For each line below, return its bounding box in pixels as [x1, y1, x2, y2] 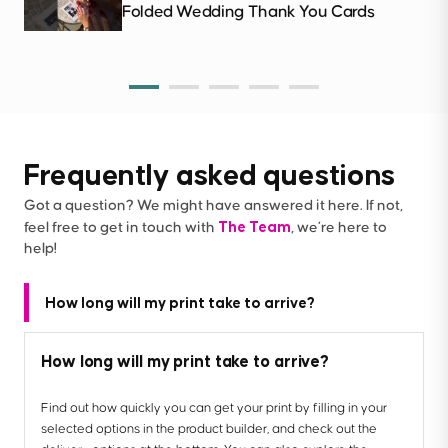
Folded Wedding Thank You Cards [122, 3, 375, 22]
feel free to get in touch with [24, 220, 218, 236]
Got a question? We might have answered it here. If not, [24, 198, 403, 214]
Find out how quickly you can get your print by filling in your [41, 401, 387, 416]
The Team [218, 218, 291, 236]
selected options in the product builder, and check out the [41, 422, 377, 437]
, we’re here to [291, 220, 387, 236]
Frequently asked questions [24, 157, 396, 192]
